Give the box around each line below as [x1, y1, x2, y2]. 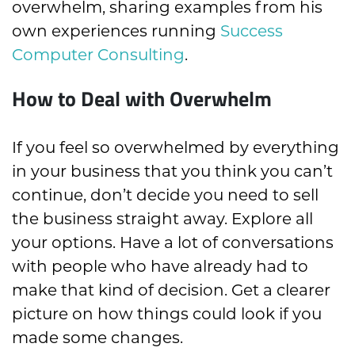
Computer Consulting [12, 44, 185, 64]
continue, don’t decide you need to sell [12, 185, 319, 204]
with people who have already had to [12, 256, 308, 276]
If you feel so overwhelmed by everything [12, 137, 339, 157]
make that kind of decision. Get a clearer [12, 280, 330, 300]
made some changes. [12, 327, 183, 347]
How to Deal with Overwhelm [12, 82, 272, 113]
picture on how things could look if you [12, 303, 322, 323]
